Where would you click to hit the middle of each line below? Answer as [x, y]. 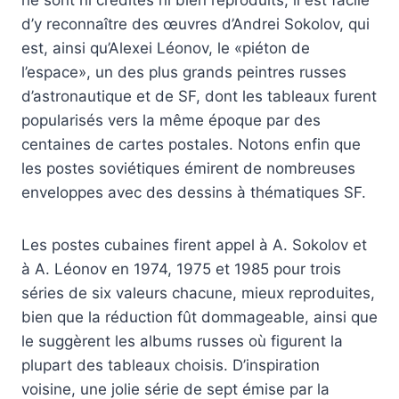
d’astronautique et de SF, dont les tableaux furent [199, 97]
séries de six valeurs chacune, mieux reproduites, [198, 293]
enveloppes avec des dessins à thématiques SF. [194, 193]
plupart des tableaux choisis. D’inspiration [171, 366]
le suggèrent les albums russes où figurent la [182, 342]
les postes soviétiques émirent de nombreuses [188, 169]
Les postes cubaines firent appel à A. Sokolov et [194, 245]
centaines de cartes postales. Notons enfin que [191, 145]
